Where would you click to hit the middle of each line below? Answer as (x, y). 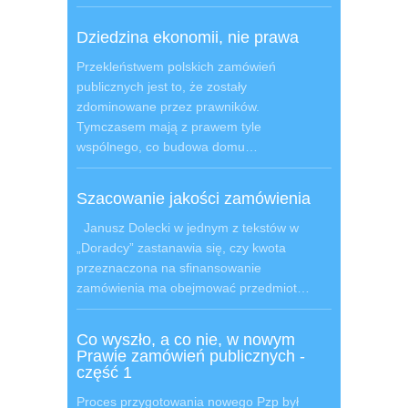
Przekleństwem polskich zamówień (176, 66)
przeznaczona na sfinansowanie (169, 268)
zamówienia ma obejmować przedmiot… (193, 288)
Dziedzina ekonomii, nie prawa (188, 37)
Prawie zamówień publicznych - (191, 356)
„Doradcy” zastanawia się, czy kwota (181, 248)
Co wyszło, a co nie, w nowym (186, 340)
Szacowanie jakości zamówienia (194, 199)
